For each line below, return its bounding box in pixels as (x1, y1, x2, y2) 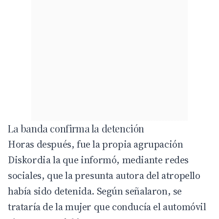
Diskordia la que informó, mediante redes (8, 153, 189, 167)
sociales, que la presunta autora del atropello (8, 168, 200, 182)
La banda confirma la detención (8, 121, 144, 135)
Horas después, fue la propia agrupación (8, 137, 183, 151)
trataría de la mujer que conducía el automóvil (8, 199, 206, 214)
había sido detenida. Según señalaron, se (8, 184, 182, 198)
